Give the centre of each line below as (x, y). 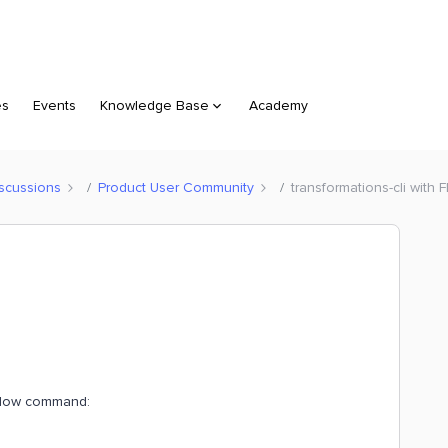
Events (54, 105)
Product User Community (176, 187)
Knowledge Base (154, 105)
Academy (278, 105)
